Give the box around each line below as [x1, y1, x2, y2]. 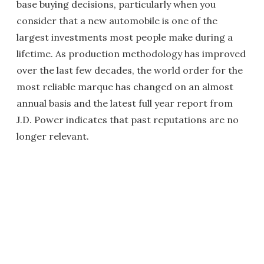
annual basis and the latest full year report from [16, 97, 233, 109]
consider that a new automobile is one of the [16, 15, 217, 27]
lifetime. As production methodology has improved [16, 48, 246, 60]
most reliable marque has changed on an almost [16, 81, 233, 93]
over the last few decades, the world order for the [16, 64, 243, 76]
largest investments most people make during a [16, 31, 233, 43]
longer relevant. [16, 130, 89, 142]
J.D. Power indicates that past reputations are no [16, 114, 239, 126]
